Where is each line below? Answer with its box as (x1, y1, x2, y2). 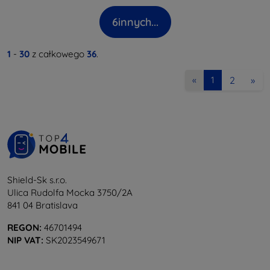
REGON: (7, 221, 42, 233)
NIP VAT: (7, 234, 43, 246)
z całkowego (30, 48, 87, 60)
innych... (118, 14, 159, 29)
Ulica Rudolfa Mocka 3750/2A (7, 186, 133, 198)
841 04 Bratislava (7, 199, 78, 211)
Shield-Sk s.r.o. (7, 174, 67, 186)
